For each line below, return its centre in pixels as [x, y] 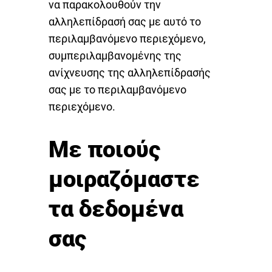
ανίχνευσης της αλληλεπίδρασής [130, 73]
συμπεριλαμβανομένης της [115, 56]
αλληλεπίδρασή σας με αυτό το [125, 22]
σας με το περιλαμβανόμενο [117, 90]
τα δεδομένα [116, 209]
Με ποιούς [104, 149]
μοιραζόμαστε [124, 179]
